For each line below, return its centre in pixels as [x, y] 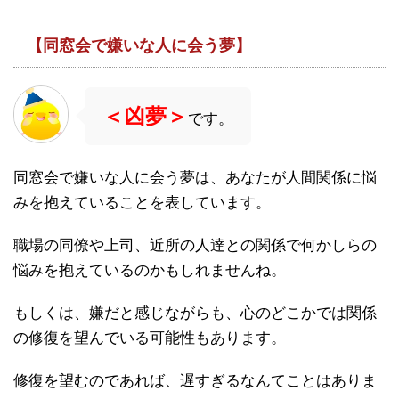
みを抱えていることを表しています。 [142, 202]
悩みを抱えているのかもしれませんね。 [150, 270]
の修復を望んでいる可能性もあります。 [150, 338]
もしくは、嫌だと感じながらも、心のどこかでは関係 [195, 313]
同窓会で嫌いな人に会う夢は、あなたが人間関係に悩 [195, 177]
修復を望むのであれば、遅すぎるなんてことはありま [195, 380]
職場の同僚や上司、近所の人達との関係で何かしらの [195, 245]
